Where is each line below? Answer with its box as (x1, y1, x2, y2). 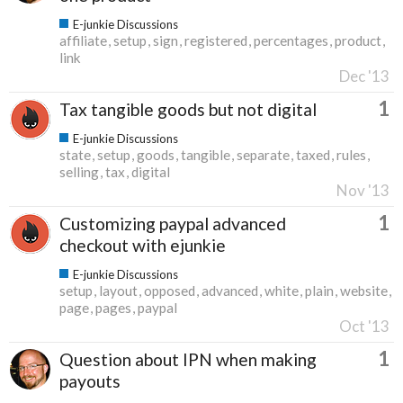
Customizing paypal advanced (59, 212, 286, 234)
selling (59, 163, 99, 180)
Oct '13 (339, 316, 390, 336)
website (340, 282, 388, 299)
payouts (59, 370, 121, 391)
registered (184, 31, 247, 49)
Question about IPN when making (59, 348, 317, 370)
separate (237, 146, 290, 163)
